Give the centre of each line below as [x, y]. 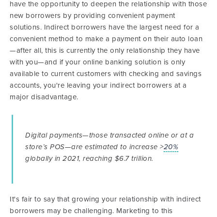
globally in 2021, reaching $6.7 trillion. [89, 158]
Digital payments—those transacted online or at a [109, 135]
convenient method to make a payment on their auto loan [106, 39]
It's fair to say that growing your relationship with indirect [105, 199]
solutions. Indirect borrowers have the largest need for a [105, 27]
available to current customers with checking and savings [106, 73]
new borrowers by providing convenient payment [93, 15]
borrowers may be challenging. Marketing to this [91, 210]
